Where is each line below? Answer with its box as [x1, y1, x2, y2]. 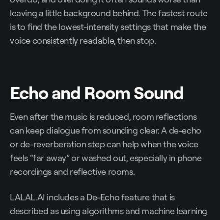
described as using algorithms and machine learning [10, 205, 208, 217]
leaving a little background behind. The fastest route [10, 7, 208, 19]
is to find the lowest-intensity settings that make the [10, 21, 206, 32]
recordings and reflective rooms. [10, 166, 135, 177]
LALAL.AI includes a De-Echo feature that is [10, 192, 175, 203]
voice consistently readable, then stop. [10, 35, 156, 46]
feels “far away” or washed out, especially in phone [10, 152, 202, 164]
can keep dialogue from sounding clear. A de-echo [10, 125, 201, 136]
